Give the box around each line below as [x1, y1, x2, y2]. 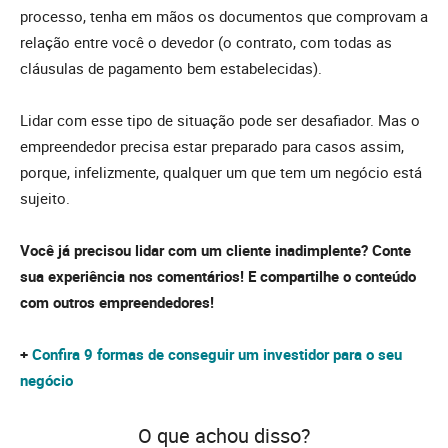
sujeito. [20, 188, 74, 209]
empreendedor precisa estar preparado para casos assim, [20, 136, 404, 157]
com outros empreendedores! [20, 292, 214, 313]
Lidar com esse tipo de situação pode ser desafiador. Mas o [20, 110, 420, 131]
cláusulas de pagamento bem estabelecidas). [20, 58, 326, 79]
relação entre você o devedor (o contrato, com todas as [20, 32, 392, 53]
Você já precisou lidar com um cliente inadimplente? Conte [20, 240, 411, 261]
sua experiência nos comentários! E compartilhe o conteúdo [20, 266, 416, 287]
